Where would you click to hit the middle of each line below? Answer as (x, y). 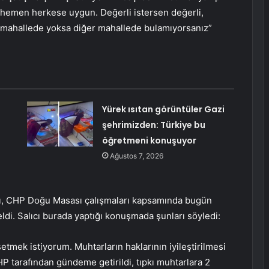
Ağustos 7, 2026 (136, 156)
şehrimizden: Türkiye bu (153, 125)
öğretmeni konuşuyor (149, 141)
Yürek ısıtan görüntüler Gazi (163, 110)
